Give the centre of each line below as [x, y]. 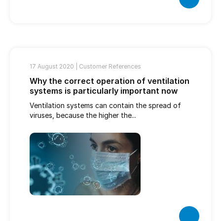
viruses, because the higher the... [83, 115]
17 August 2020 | [54, 66]
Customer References [110, 66]
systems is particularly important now [104, 91]
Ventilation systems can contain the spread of [105, 105]
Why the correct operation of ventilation [110, 81]
